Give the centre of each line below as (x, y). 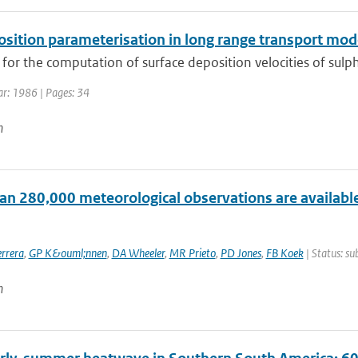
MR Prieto (192, 253)
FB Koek (284, 253)
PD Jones (241, 253)
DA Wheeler (138, 253)
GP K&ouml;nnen (68, 253)
